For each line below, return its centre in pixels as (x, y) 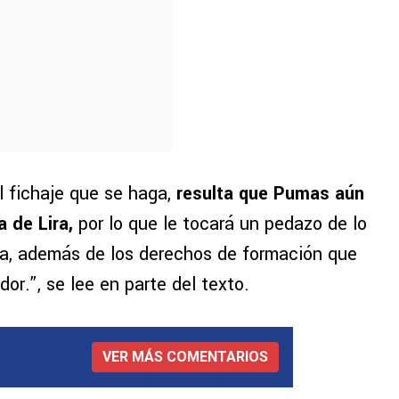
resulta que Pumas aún (270, 194)
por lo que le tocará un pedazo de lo (220, 224)
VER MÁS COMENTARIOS (185, 357)
